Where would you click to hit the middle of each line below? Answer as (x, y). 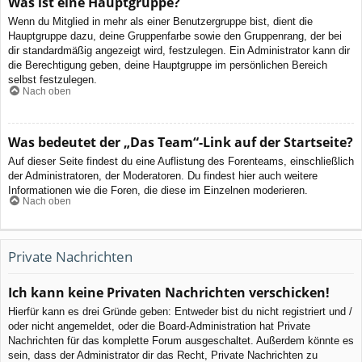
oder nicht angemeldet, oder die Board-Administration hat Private (159, 326)
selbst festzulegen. (53, 80)
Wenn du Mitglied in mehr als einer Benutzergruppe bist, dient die (160, 22)
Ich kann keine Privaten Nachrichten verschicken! (169, 292)
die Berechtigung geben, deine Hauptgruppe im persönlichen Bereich (168, 65)
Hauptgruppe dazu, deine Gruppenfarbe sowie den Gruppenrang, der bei (175, 36)
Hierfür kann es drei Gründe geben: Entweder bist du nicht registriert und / (180, 311)
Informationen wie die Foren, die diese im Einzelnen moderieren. (158, 190)
